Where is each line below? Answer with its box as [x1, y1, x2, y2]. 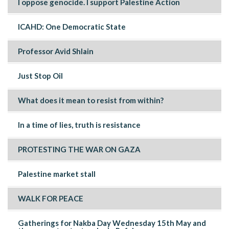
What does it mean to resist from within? [18, 96, 164, 105]
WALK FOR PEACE [18, 194, 83, 203]
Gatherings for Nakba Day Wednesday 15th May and [18, 218, 206, 227]
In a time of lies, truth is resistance [18, 120, 141, 129]
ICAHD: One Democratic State [18, 22, 126, 31]
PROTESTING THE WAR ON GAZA [18, 145, 141, 154]
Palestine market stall [18, 169, 96, 178]
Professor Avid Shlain [18, 47, 94, 56]
